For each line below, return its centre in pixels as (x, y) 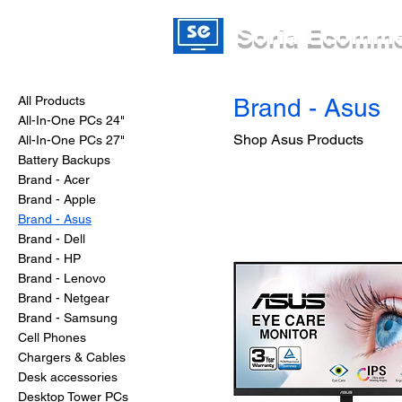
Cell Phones (52, 337)
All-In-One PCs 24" (71, 120)
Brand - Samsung (68, 317)
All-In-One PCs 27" (71, 140)
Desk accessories (68, 376)
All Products (52, 100)
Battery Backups (64, 159)
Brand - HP (49, 258)
